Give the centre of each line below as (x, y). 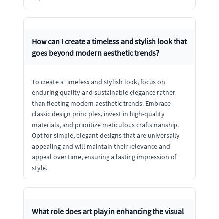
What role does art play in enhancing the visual (108, 211)
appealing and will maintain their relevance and (101, 146)
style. (40, 167)
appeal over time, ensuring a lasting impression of (104, 157)
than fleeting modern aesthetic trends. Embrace (101, 103)
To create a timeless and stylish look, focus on (99, 81)
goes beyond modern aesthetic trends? (96, 53)
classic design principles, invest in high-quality (98, 114)
